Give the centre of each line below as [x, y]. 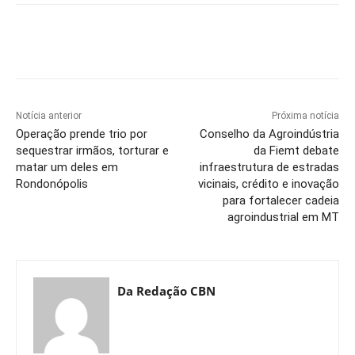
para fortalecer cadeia [281, 201]
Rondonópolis [52, 184]
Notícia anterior [49, 116]
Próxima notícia [305, 116]
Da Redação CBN [166, 291]
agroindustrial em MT [283, 218]
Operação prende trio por [82, 134]
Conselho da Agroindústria [269, 134]
